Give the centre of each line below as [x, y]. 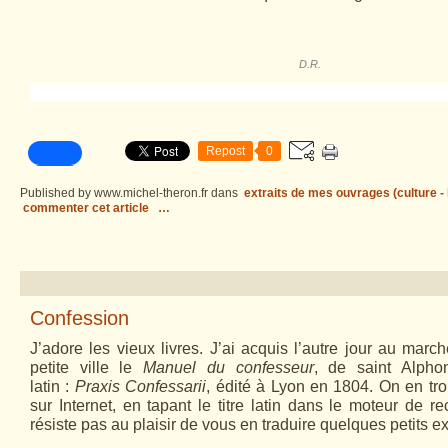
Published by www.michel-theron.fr [114, 193]
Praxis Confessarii [140, 386]
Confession [79, 318]
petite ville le [81, 367]
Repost [225, 151]
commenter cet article [87, 208]
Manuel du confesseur [228, 367]
